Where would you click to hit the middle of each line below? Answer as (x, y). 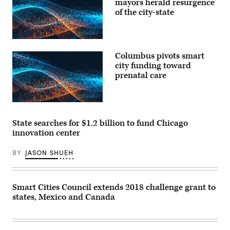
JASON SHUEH (49, 152)
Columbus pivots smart (160, 56)
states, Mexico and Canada (64, 197)
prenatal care (141, 75)
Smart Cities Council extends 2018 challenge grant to (114, 187)
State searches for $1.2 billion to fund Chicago (100, 123)
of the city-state (145, 12)
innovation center (46, 133)
